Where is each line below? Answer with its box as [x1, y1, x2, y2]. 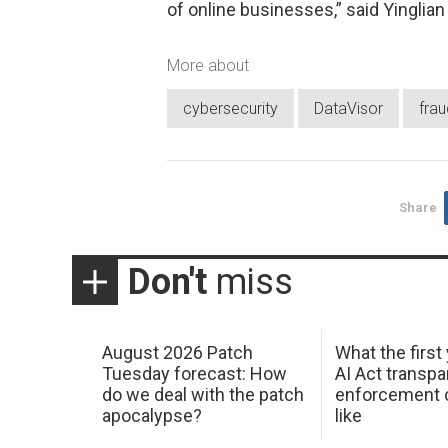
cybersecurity [183, 98, 278, 118]
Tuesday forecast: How [101, 363, 287, 385]
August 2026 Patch [101, 342, 253, 364]
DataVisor [314, 98, 383, 118]
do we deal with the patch [101, 384, 304, 406]
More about [167, 55, 249, 75]
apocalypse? [101, 405, 202, 427]
